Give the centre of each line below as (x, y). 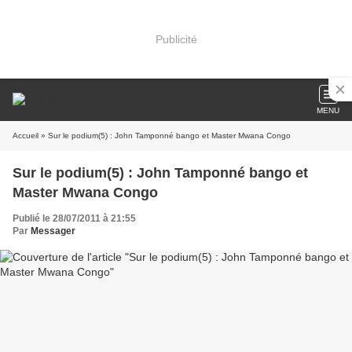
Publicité (176, 39)
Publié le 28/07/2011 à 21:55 (74, 218)
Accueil (26, 136)
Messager (53, 231)
